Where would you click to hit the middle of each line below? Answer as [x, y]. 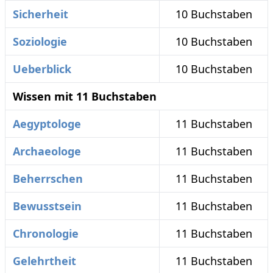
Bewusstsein [47, 206]
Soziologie [40, 41]
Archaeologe [47, 151]
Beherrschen [48, 179]
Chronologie [46, 233]
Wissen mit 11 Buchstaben [85, 96]
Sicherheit [41, 14]
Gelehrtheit [44, 261]
